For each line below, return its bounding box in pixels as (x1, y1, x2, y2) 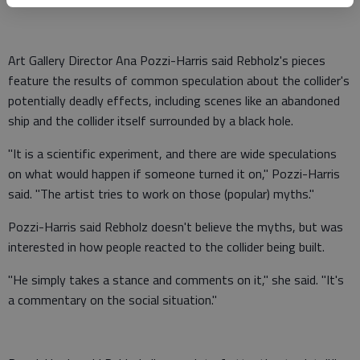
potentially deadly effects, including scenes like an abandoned (8, 91, 340, 110)
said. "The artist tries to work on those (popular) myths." (8, 184, 314, 203)
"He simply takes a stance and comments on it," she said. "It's (8, 270, 344, 289)
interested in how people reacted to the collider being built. (8, 237, 325, 256)
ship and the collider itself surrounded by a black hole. (8, 111, 293, 130)
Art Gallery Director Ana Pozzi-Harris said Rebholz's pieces (8, 51, 325, 70)
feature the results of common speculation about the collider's (8, 71, 350, 90)
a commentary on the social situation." (8, 290, 217, 309)
